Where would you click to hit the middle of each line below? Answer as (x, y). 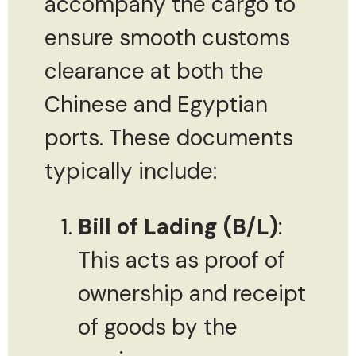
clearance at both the (154, 71)
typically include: (131, 171)
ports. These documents (169, 137)
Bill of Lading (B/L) (178, 226)
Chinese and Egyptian (156, 104)
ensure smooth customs (167, 37)
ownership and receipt (192, 293)
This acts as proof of (182, 260)
